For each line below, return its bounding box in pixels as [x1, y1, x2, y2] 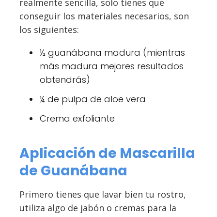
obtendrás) [40, 74, 90, 86]
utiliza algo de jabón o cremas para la [19, 202, 176, 214]
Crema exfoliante [40, 112, 115, 125]
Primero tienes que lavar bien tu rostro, [19, 188, 186, 201]
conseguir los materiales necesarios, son [19, 10, 189, 22]
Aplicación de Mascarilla [19, 144, 195, 163]
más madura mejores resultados [40, 60, 184, 73]
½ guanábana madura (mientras [40, 46, 185, 59]
